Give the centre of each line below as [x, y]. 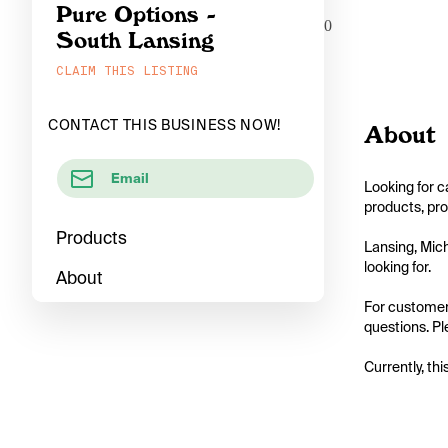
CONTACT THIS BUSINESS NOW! [165, 125]
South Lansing [135, 40]
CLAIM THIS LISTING [127, 71]
